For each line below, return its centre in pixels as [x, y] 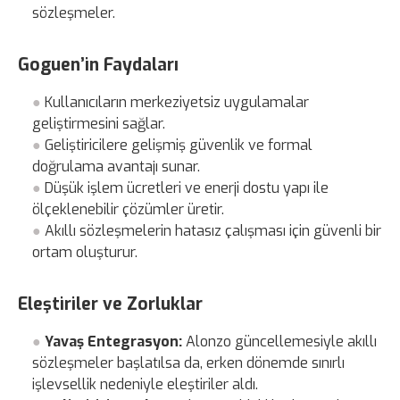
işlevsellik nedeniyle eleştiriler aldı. [146, 384]
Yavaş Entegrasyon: [114, 341]
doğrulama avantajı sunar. [117, 166]
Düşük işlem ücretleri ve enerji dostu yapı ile [187, 187]
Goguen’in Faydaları [98, 64]
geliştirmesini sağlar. [99, 123]
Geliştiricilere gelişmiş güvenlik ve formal [179, 145]
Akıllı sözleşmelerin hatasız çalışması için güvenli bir [213, 230]
